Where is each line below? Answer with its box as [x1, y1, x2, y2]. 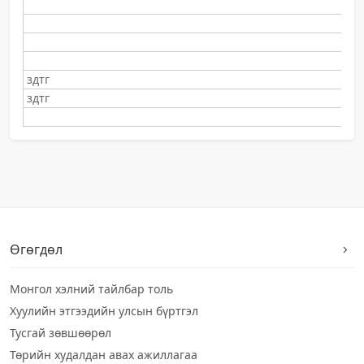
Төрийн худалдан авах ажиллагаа [10, 347, 197, 362]
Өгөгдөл [10, 240, 63, 258]
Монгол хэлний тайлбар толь [10, 281, 173, 297]
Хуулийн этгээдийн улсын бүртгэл [10, 303, 198, 318]
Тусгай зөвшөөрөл [10, 325, 111, 340]
